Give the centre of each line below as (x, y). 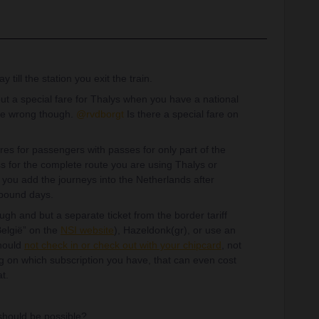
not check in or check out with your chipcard (123, 245)
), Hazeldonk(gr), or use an (175, 230)
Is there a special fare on (181, 114)
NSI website (87, 230)
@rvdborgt (100, 114)
